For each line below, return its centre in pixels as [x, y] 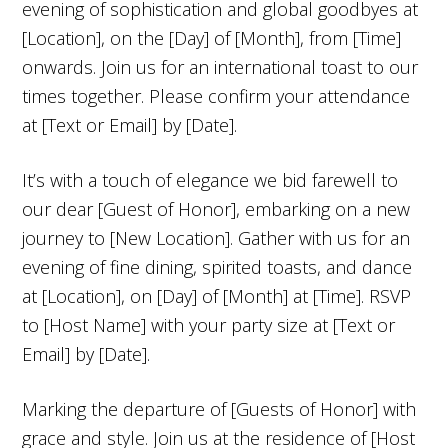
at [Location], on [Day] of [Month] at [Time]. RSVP [217, 295]
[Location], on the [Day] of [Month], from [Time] [212, 37]
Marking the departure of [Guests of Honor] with [219, 408]
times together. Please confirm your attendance [216, 95]
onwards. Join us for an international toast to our [220, 66]
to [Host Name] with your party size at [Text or [209, 324]
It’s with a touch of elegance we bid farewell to [210, 179]
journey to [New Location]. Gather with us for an [216, 237]
